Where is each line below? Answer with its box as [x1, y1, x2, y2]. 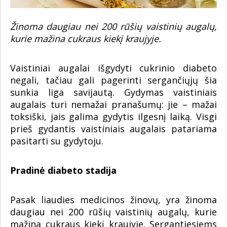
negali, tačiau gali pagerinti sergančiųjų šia [10, 74, 217, 87]
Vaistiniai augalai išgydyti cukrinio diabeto [10, 62, 217, 74]
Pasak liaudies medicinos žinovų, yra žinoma [10, 194, 217, 206]
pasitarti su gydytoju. [10, 135, 103, 147]
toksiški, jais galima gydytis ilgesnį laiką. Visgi [10, 110, 217, 123]
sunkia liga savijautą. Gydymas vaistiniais [10, 86, 217, 99]
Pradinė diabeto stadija [10, 164, 117, 177]
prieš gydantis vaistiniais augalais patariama [10, 123, 217, 135]
